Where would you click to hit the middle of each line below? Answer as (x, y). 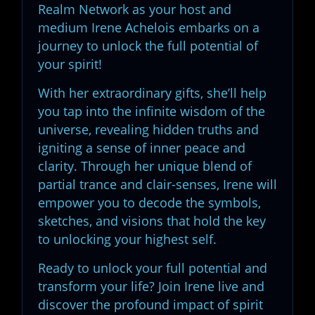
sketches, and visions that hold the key (152, 221)
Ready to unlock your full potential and (153, 268)
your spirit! (70, 64)
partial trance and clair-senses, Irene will (157, 184)
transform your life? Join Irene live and (151, 286)
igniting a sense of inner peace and (142, 148)
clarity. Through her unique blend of (145, 166)
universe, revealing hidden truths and (148, 129)
